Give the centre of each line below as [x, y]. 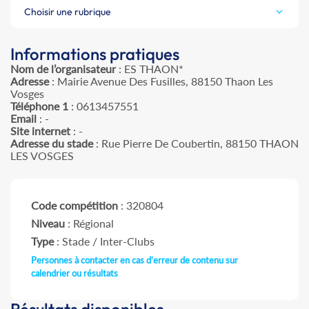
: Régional [89, 223]
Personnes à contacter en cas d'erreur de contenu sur [134, 260]
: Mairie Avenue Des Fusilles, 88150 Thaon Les [161, 81]
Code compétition [74, 206]
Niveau [48, 223]
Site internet [40, 131]
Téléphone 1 [39, 106]
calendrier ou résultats [74, 273]
